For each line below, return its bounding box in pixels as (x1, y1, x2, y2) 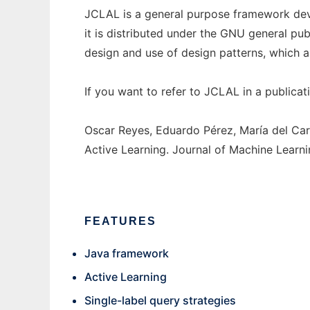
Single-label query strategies (84, 293, 236, 307)
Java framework (84, 246, 169, 260)
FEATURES (84, 215, 156, 227)
